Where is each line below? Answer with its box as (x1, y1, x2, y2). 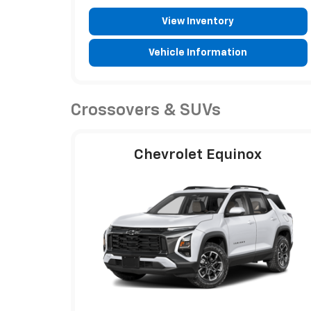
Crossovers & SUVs (71, 101, 221, 119)
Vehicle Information (149, 47, 248, 58)
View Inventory (162, 16, 235, 26)
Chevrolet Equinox (134, 147, 262, 162)
